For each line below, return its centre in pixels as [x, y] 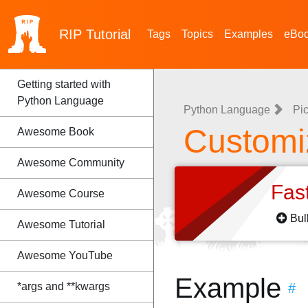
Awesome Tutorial [61, 224]
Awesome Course [61, 194]
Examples [249, 34]
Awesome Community [71, 163]
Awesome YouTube [65, 255]
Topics [197, 34]
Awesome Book [56, 132]
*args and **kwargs [64, 286]
